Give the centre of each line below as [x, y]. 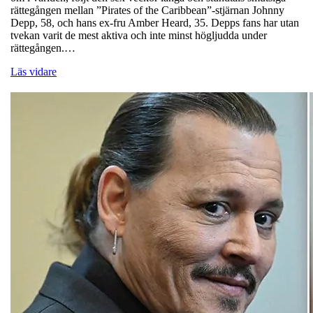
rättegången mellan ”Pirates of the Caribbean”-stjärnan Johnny [147, 10]
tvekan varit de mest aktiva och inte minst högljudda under [139, 36]
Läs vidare [34, 72]
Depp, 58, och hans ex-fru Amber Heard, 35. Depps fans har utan [155, 23]
